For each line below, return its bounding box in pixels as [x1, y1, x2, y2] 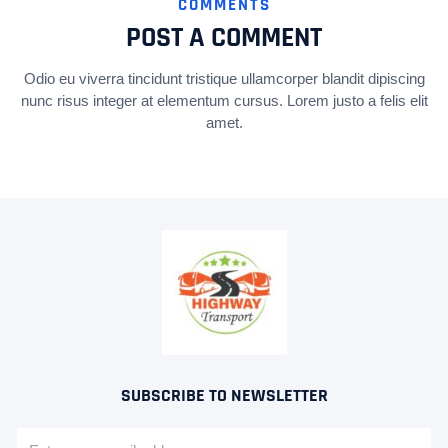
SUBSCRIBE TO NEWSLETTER [120, 384, 328, 407]
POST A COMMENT [126, 20, 322, 56]
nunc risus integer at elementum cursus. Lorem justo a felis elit [20, 92, 428, 109]
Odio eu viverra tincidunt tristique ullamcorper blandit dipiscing [23, 70, 425, 87]
